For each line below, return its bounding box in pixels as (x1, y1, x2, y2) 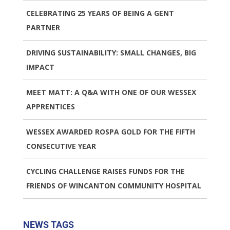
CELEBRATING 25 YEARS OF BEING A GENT (26, 8, 174, 18)
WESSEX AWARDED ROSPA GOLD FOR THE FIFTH (26, 127, 195, 137)
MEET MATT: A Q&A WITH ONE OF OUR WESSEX (26, 87, 196, 98)
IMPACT (26, 62, 54, 72)
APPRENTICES (26, 102, 75, 112)
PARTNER (26, 23, 60, 33)
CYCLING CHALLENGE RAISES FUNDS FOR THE (26, 166, 185, 177)
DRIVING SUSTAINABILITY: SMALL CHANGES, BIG (26, 48, 196, 58)
